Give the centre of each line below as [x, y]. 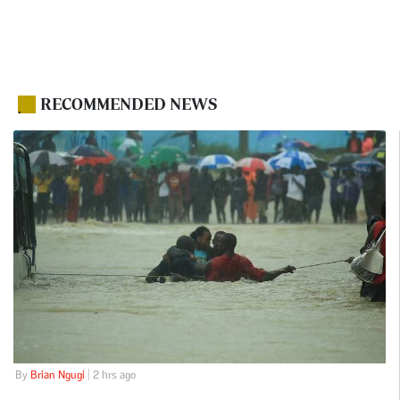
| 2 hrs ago [110, 375]
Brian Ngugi [57, 375]
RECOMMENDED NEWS [129, 104]
